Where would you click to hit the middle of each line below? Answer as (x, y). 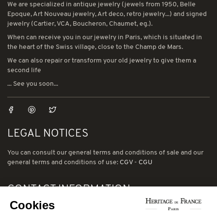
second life (24, 70)
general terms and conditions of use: (63, 162)
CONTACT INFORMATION (69, 189)
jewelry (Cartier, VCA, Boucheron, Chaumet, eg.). (80, 24)
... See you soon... (33, 84)
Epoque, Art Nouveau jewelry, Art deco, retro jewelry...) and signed (107, 14)
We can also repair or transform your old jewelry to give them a (102, 61)
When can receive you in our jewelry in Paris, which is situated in (105, 37)
